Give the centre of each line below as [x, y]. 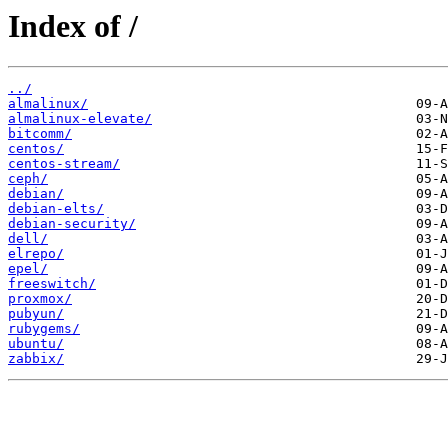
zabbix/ [36, 359]
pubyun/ [36, 314]
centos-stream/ [64, 164]
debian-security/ [72, 224]
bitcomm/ [40, 134]
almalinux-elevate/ [80, 119]
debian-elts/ [56, 209]
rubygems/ [44, 329]
